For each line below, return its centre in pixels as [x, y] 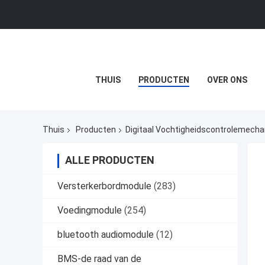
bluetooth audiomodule [106, 235]
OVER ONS [227, 80]
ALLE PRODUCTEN [110, 160]
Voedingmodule [90, 211]
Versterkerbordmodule [104, 186]
